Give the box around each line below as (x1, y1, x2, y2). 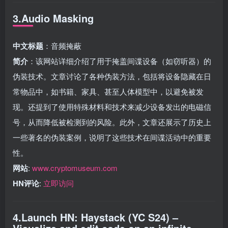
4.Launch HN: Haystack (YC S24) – (13, 209, 178, 224)
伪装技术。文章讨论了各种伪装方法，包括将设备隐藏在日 (13, 70, 211, 81)
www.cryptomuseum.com (32, 162, 118, 173)
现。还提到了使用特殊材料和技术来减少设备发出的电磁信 (13, 101, 211, 112)
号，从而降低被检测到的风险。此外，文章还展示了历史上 (13, 116, 211, 127)
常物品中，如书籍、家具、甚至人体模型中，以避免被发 (13, 85, 204, 97)
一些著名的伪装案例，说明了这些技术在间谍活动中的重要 (13, 131, 211, 142)
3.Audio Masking (13, 10, 94, 25)
